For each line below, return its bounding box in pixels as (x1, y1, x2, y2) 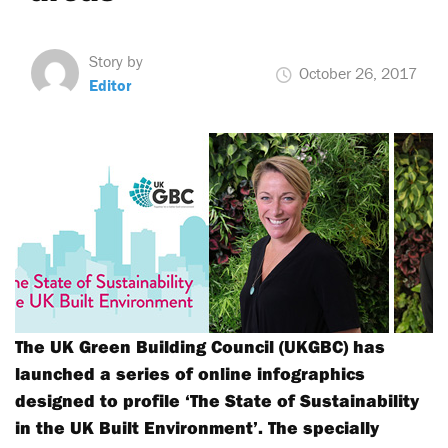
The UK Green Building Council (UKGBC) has (15, 335, 385, 358)
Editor (89, 75, 132, 95)
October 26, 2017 (295, 63, 417, 83)
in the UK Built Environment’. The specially (15, 416, 379, 439)
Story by (89, 51, 143, 71)
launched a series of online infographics (15, 362, 365, 385)
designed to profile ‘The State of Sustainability (15, 389, 419, 412)
